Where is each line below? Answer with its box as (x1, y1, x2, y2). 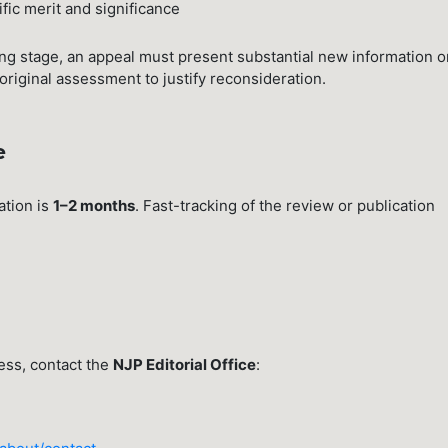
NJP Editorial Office (113, 354, 257, 374)
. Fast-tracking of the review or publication (135, 196, 436, 216)
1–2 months (53, 196, 136, 216)
